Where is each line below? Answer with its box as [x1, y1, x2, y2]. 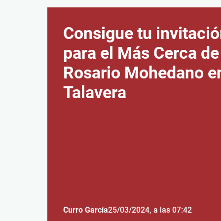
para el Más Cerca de [63, 43, 219, 63]
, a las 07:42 [149, 205, 192, 215]
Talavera [63, 82, 126, 102]
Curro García [63, 205, 108, 215]
